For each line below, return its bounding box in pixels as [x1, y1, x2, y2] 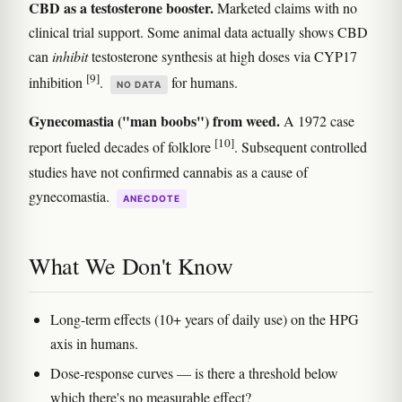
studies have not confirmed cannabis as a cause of [29, 162, 308, 181]
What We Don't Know [29, 249, 233, 281]
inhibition [29, 73, 86, 92]
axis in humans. [50, 333, 138, 353]
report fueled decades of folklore [29, 137, 214, 157]
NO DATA [117, 79, 162, 91]
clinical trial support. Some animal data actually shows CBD [29, 22, 368, 41]
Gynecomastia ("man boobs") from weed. [29, 110, 280, 132]
